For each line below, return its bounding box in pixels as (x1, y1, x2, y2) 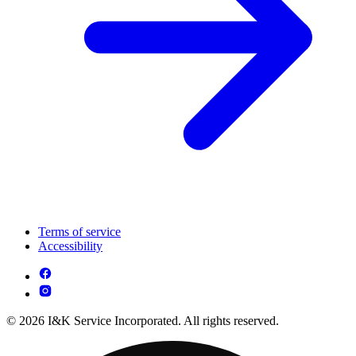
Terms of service (38, 224, 121, 238)
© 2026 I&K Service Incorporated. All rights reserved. (6, 313, 279, 327)
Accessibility (38, 238, 103, 253)
